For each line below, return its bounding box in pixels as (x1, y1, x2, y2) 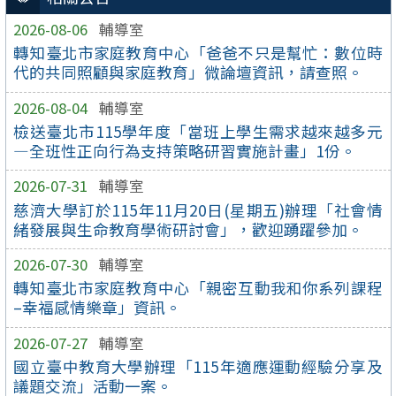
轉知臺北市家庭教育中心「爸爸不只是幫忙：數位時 (13, 41, 383, 64)
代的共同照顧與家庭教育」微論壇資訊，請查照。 (13, 60, 364, 83)
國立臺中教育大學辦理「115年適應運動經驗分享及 (13, 355, 383, 378)
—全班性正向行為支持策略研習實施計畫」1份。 (13, 139, 357, 162)
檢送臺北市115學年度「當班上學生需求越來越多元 (13, 119, 383, 142)
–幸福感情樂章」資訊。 (13, 296, 182, 319)
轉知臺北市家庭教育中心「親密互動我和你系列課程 (13, 277, 383, 300)
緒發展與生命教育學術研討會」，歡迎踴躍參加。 (13, 217, 364, 240)
